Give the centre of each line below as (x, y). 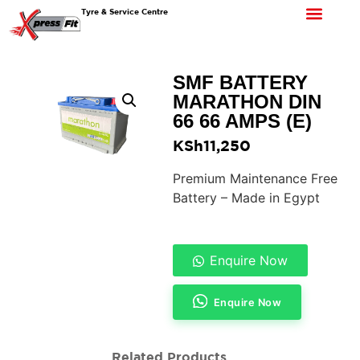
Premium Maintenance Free (256, 178)
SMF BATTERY (241, 83)
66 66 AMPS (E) (243, 121)
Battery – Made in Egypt (247, 197)
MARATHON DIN (247, 102)
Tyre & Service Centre (125, 11)
